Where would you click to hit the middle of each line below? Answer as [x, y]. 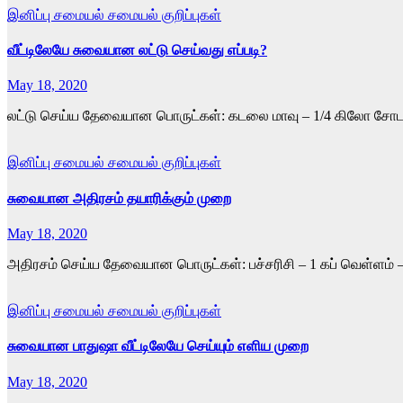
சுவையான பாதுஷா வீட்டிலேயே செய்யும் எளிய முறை [158, 346]
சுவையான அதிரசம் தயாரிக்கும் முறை [119, 198]
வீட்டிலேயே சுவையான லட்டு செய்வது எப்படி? [137, 50]
